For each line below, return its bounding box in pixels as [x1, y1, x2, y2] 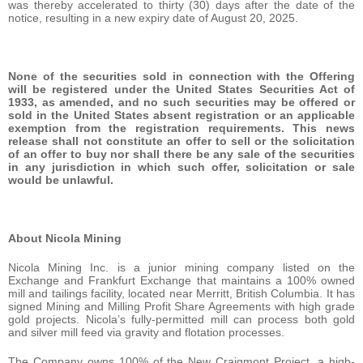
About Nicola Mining [8, 231, 122, 245]
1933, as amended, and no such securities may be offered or [8, 95, 355, 109]
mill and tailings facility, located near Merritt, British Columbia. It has [8, 286, 355, 300]
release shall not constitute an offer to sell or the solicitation [8, 134, 355, 147]
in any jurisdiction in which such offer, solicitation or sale [8, 160, 355, 173]
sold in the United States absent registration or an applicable [8, 108, 355, 122]
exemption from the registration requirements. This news [8, 121, 355, 135]
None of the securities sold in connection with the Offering [8, 69, 355, 83]
